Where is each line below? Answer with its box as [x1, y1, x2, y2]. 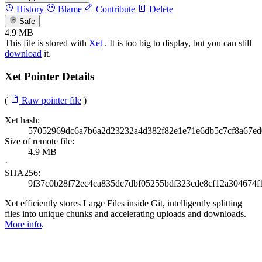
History [14, 4, 44, 14]
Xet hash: [5, 115, 40, 125]
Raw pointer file [19, 95, 81, 105]
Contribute [94, 4, 135, 14]
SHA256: [5, 167, 40, 178]
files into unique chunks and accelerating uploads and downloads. [5, 208, 246, 219]
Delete [147, 4, 173, 14]
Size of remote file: [5, 136, 74, 146]
